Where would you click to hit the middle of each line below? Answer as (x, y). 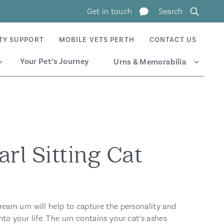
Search (170, 11)
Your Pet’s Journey (54, 61)
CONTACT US (173, 40)
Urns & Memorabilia (150, 62)
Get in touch (109, 11)
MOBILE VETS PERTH (96, 40)
